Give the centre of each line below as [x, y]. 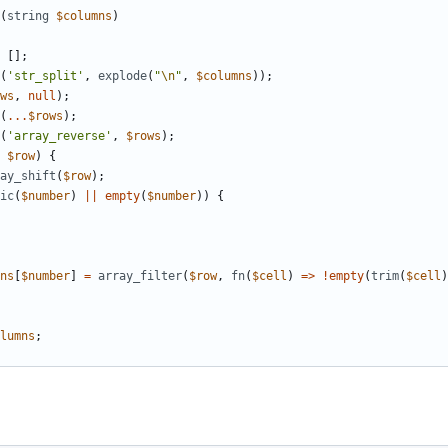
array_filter [140, 276]
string [28, 16]
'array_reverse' [59, 136]
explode [122, 76]
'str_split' [45, 76]
